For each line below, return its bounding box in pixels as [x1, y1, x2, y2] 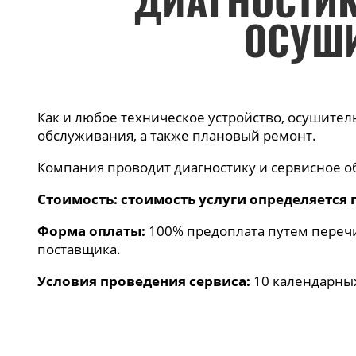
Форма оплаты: [37, 222, 146, 240]
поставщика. [37, 240, 122, 258]
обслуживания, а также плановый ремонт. [37, 126, 320, 145]
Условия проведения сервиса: [37, 272, 251, 290]
